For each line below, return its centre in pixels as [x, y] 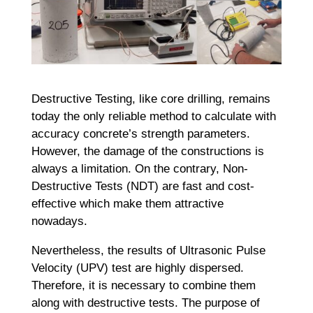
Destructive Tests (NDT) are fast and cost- [143, 186]
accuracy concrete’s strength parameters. [140, 133]
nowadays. [59, 221]
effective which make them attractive [127, 203]
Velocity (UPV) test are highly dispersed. [137, 268]
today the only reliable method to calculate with [153, 116]
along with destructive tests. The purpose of [145, 303]
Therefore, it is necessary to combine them [143, 285]
